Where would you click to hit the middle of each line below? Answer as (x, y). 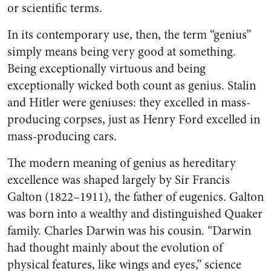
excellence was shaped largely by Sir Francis (119, 180)
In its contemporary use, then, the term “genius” (129, 35)
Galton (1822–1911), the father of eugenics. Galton (135, 197)
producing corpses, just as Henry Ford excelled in (134, 119)
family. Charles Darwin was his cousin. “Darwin (129, 231)
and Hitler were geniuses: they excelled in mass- (129, 103)
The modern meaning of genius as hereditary (122, 163)
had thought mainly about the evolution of (115, 248)
